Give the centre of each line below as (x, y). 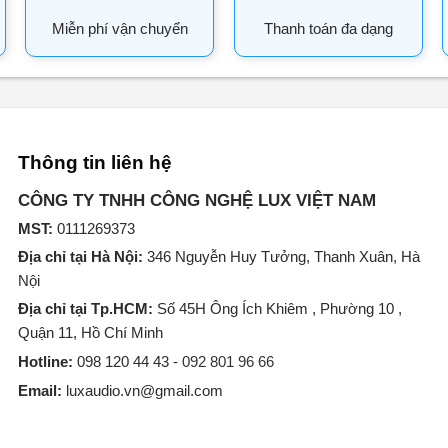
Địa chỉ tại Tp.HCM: (86, 309)
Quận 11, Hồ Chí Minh (91, 333)
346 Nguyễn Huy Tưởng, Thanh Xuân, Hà (282, 257)
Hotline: (46, 362)
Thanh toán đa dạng (328, 28)
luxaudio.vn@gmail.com (143, 391)
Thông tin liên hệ (95, 162)
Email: (40, 391)
